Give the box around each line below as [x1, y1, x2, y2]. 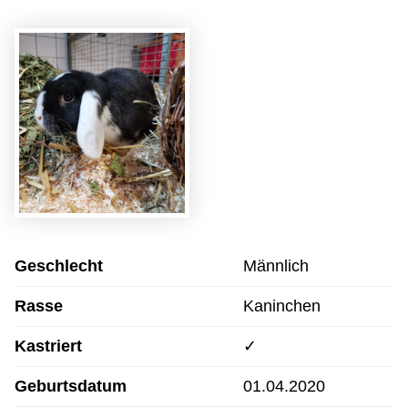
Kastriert [15, 337, 82, 356]
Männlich [243, 257, 309, 276]
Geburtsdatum [15, 377, 127, 396]
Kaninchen [243, 297, 321, 316]
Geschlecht [15, 257, 103, 276]
